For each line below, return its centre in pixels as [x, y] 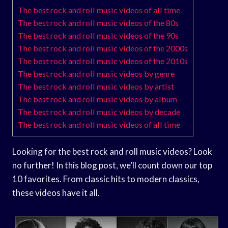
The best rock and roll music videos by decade [99, 111]
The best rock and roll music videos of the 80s [98, 22]
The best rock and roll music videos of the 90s [98, 35]
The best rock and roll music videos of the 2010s [103, 61]
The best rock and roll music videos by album [97, 99]
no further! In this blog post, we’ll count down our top [112, 165]
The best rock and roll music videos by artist [96, 86]
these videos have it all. [56, 192]
